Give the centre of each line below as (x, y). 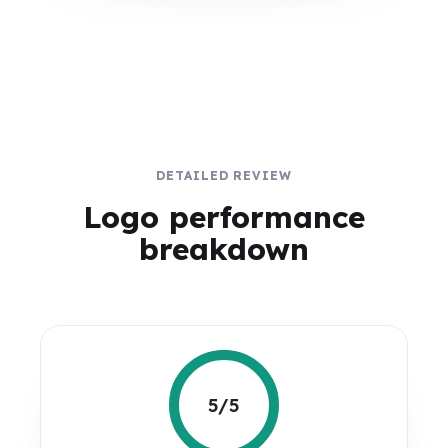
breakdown (224, 249)
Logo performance (224, 217)
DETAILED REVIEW (224, 175)
